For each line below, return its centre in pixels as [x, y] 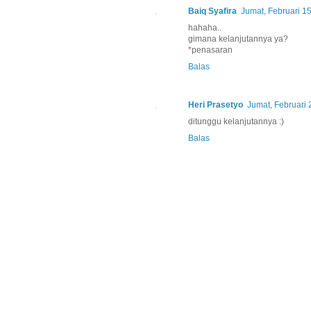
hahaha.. [205, 28]
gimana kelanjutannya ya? [238, 39]
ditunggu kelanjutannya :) [236, 122]
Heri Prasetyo [216, 105]
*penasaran [210, 50]
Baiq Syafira [212, 11]
